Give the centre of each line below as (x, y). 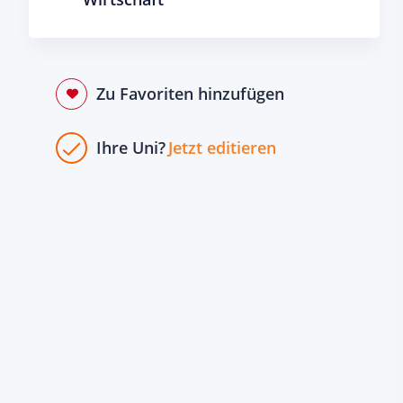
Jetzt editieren (222, 148)
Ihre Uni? (131, 148)
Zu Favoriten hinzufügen (190, 94)
